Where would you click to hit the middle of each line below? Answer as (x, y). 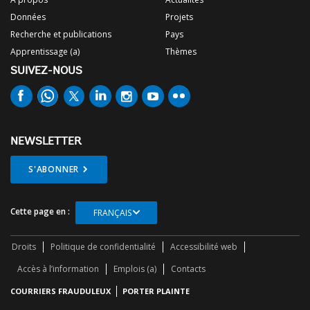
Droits (24, 247)
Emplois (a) (135, 269)
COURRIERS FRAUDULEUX (61, 291)
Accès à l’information (58, 269)
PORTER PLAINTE (156, 291)
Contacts (188, 269)
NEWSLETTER (46, 142)
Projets (179, 17)
